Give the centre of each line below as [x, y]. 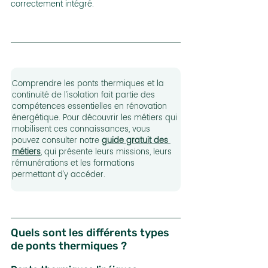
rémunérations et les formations [74, 164]
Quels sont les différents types [91, 233]
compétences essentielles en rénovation [91, 107]
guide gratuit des [136, 141]
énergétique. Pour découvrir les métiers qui [96, 118]
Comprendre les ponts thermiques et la [89, 84]
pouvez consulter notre [57, 141]
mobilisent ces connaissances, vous [82, 130]
